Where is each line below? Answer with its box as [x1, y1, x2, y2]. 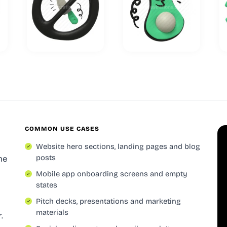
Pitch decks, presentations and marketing [36, 196, 181, 206]
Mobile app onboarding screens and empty [36, 169, 187, 178]
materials [36, 207, 68, 217]
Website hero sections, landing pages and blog [36, 141, 200, 151]
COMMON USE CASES [25, 125, 100, 132]
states [36, 180, 57, 190]
